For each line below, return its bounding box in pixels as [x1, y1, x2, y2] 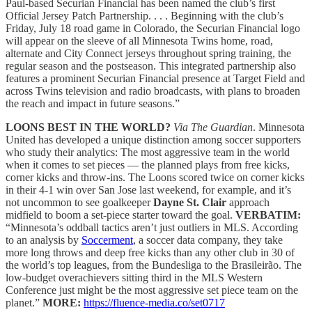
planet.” [6, 296, 42, 309]
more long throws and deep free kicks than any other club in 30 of [6, 246, 295, 258]
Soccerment [81, 233, 133, 246]
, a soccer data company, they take [133, 233, 283, 246]
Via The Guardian [173, 120, 253, 133]
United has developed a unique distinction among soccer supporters [6, 133, 301, 146]
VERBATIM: [235, 208, 301, 221]
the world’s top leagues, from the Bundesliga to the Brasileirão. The [6, 258, 302, 271]
